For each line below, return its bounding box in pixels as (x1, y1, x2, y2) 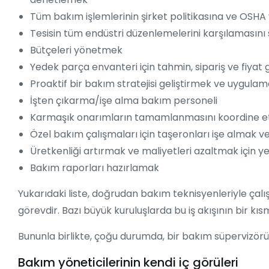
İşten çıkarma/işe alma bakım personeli (30, 94, 217, 108)
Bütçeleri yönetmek (30, 43, 122, 58)
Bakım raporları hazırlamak (30, 161, 159, 175)
